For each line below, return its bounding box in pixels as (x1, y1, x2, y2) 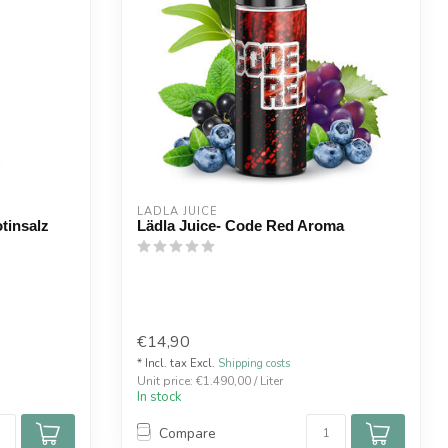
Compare (159, 424, 216, 444)
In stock (137, 387, 182, 406)
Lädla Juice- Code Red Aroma (137, 217, 344, 235)
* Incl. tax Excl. (137, 355, 218, 371)
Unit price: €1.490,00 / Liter (137, 372, 283, 389)
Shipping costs (218, 355, 290, 371)
